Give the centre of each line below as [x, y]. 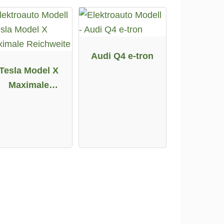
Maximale [28, 84]
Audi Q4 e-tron [122, 55]
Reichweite [29, 99]
